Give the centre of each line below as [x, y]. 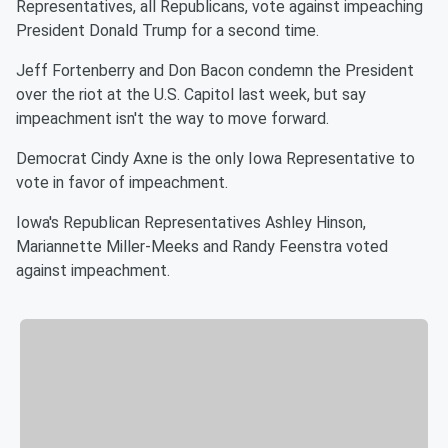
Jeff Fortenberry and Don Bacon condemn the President [215, 70]
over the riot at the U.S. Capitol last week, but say [191, 94]
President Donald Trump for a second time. [167, 30]
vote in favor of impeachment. [122, 182]
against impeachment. [93, 270]
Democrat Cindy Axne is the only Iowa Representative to [215, 158]
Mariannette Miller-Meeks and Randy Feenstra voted [202, 246]
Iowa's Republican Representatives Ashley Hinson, [191, 222]
